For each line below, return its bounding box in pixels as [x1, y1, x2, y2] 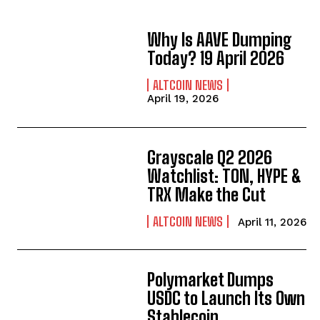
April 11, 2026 [238, 216, 307, 229]
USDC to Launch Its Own [147, 288, 306, 309]
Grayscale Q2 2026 [147, 147, 273, 169]
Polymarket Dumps [147, 269, 274, 291]
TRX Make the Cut [147, 184, 266, 206]
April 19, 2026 [147, 91, 219, 105]
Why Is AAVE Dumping [147, 29, 293, 50]
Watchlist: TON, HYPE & [147, 166, 302, 187]
